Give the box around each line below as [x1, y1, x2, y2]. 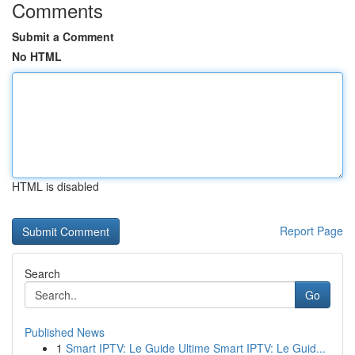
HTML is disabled [12, 178, 99, 194]
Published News [25, 324, 105, 340]
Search [25, 265, 60, 281]
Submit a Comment [12, 29, 114, 44]
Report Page [280, 223, 343, 239]
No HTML [12, 48, 62, 64]
